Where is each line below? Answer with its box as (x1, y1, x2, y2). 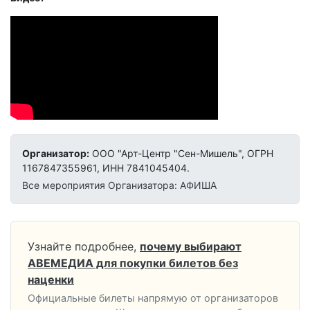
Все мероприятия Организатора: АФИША (22, 179, 217, 192)
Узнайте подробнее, (28, 239, 136, 254)
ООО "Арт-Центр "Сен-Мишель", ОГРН (89, 147, 273, 160)
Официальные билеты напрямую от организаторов (28, 292, 278, 304)
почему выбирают (140, 239, 241, 254)
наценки (28, 273, 74, 287)
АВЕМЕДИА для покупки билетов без (28, 256, 238, 271)
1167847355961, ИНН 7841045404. (22, 162, 190, 174)
